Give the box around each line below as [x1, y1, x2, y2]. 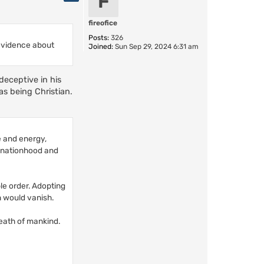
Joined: [88, 42, 113, 51]
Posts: [88, 34, 109, 42]
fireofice [88, 19, 117, 28]
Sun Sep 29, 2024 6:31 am [113, 42, 199, 51]
